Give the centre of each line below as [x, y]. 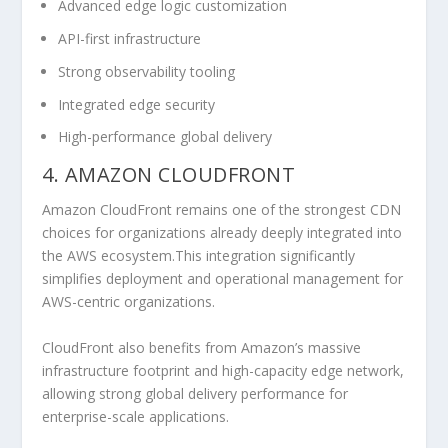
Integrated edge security [137, 104]
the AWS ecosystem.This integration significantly [199, 256]
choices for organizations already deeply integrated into [222, 233]
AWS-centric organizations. [131, 302]
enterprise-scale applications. [136, 416]
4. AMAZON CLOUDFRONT [171, 175]
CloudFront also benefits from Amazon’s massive [202, 347]
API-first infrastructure [130, 38]
